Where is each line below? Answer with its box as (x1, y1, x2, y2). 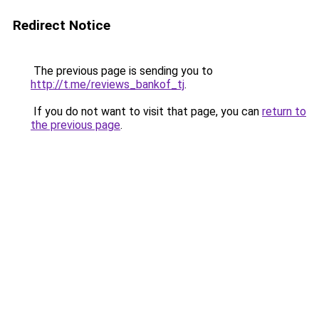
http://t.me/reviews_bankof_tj (31, 78, 184, 91)
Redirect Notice (13, 17, 110, 33)
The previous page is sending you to (31, 64, 213, 78)
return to (262, 105, 306, 118)
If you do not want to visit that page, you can (31, 105, 262, 118)
